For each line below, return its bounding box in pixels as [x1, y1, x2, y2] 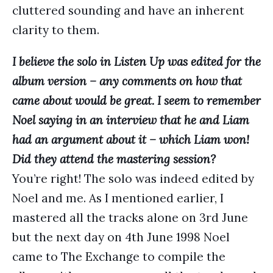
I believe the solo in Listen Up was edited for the [12, 54, 261, 69]
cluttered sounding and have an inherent [12, 3, 244, 18]
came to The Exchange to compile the [12, 249, 225, 264]
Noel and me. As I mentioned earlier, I [12, 191, 224, 205]
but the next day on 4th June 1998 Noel [12, 230, 230, 244]
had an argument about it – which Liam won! [12, 132, 249, 147]
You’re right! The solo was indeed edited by [12, 171, 254, 186]
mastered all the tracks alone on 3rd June [12, 210, 248, 225]
